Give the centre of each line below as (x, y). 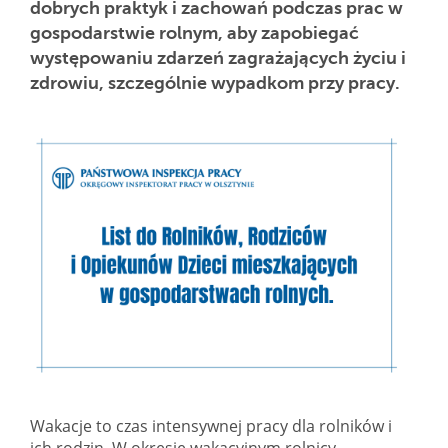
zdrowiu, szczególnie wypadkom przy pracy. (215, 83)
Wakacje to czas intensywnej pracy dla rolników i (211, 425)
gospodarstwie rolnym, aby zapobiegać (194, 33)
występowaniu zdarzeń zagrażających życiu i (218, 58)
